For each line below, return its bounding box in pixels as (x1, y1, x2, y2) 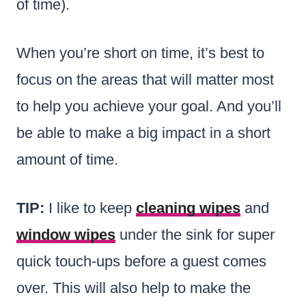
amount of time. (16, 150, 118, 168)
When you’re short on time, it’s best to (16, 44, 264, 61)
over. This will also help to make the (16, 279, 251, 296)
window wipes (16, 225, 115, 243)
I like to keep (48, 199, 136, 217)
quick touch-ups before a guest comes (16, 252, 266, 270)
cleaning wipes (136, 199, 240, 217)
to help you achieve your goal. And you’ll (16, 97, 281, 115)
